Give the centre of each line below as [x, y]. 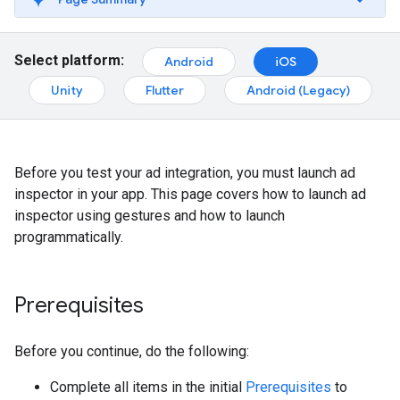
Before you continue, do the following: [132, 351]
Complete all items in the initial [148, 387]
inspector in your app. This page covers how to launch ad [190, 194]
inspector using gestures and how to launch [150, 216]
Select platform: [69, 61]
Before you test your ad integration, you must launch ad [185, 173]
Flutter [165, 90]
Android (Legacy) [298, 90]
